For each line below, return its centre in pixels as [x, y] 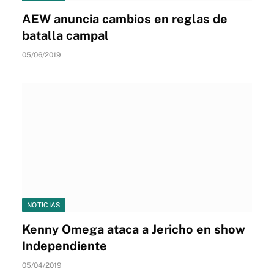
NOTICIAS [44, 205]
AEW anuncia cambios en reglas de [125, 19]
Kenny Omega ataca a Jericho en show [134, 229]
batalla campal [65, 35]
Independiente [65, 246]
